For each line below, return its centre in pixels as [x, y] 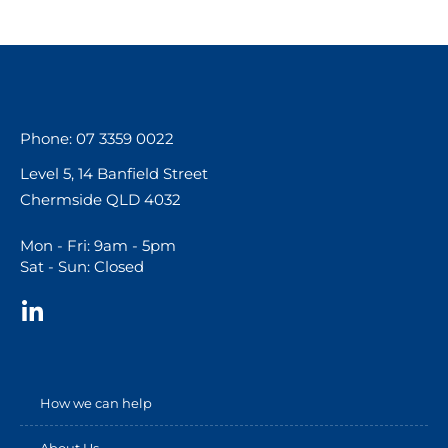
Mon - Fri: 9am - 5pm [98, 246]
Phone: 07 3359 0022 [97, 138]
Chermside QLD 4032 [100, 199]
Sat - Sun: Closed [82, 267]
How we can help [96, 402]
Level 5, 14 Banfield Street [116, 173]
